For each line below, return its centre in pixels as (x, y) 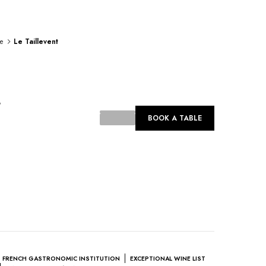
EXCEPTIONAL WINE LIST (168, 259)
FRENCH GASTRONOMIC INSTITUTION (61, 259)
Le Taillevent (36, 42)
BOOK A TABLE (175, 118)
